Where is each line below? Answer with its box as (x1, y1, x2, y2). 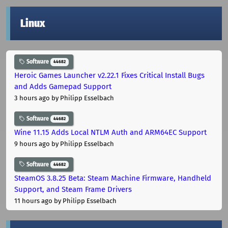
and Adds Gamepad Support (14, 82, 111, 92)
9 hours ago (14, 139, 50, 148)
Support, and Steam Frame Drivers (14, 184, 132, 194)
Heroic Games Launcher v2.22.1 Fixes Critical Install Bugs (14, 71, 205, 80)
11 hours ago (14, 196, 52, 205)
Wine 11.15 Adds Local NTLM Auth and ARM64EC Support (14, 127, 207, 137)
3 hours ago (14, 94, 50, 102)
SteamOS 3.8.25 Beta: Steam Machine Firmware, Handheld (14, 173, 211, 183)
